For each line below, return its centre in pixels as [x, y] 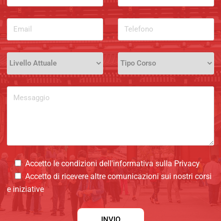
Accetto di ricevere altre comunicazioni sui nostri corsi [118, 176]
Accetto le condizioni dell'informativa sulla [100, 163]
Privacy [187, 163]
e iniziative [25, 189]
